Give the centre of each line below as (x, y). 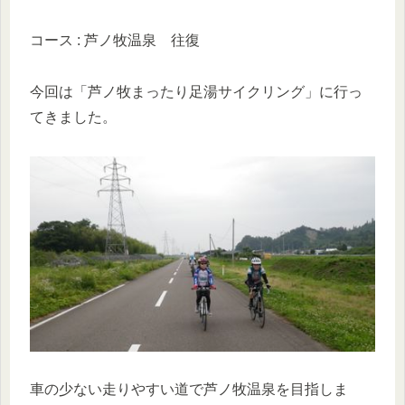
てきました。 (73, 117)
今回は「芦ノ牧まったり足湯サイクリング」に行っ (196, 91)
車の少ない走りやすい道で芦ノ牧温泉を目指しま (189, 390)
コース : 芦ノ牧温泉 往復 (115, 41)
